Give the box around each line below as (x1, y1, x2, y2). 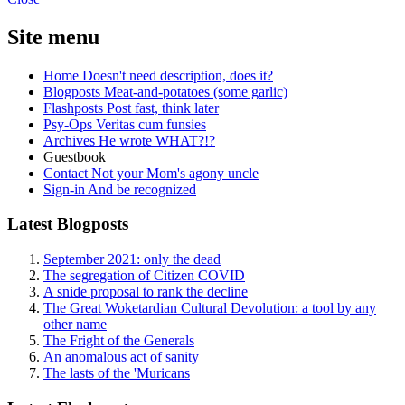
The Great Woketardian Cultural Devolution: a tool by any (43, 300, 376, 316)
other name (43, 316, 107, 333)
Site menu (7, 24, 99, 49)
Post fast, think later (107, 99, 219, 116)
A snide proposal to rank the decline (43, 284, 248, 300)
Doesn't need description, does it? (82, 67, 273, 83)
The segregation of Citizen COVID (43, 268, 245, 284)
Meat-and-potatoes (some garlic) (104, 83, 287, 99)
